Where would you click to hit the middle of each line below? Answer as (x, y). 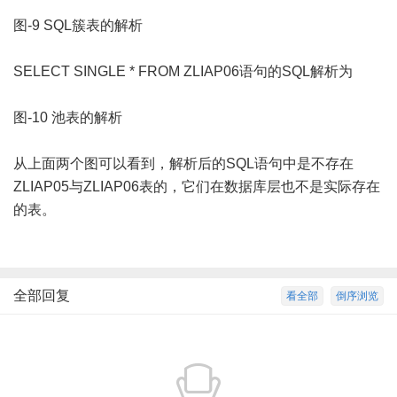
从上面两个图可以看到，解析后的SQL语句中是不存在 (183, 164)
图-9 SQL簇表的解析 (78, 26)
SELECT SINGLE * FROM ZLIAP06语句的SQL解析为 (183, 72)
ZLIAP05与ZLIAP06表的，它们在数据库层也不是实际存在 (197, 187)
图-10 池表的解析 (68, 118)
